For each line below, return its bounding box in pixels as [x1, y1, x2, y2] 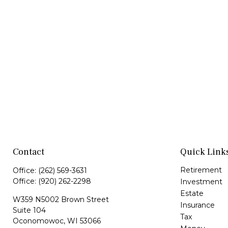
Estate [180, 189, 204, 198]
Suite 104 [13, 206, 46, 215]
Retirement [180, 165, 222, 175]
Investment [180, 177, 222, 187]
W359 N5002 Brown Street [13, 195, 109, 205]
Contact [13, 146, 44, 158]
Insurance [180, 201, 215, 210]
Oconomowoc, [13, 216, 65, 226]
